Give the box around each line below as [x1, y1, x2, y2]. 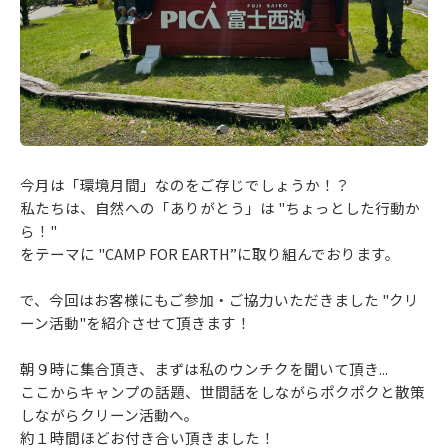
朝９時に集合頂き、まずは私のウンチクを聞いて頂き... [20, 358, 388, 380]
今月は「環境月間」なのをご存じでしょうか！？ [20, 174, 350, 196]
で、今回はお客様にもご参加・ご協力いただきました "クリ [20, 289, 419, 311]
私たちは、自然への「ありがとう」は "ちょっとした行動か [20, 197, 420, 219]
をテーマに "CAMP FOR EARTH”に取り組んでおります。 [20, 243, 400, 265]
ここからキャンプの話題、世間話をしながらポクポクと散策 [20, 381, 425, 403]
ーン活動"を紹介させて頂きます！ [20, 312, 251, 334]
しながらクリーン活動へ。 [20, 404, 199, 426]
